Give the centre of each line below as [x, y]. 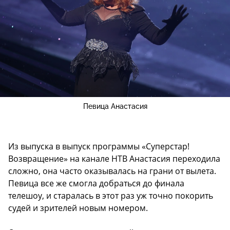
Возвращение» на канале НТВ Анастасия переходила [114, 158]
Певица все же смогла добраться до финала [96, 183]
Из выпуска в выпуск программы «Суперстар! [99, 146]
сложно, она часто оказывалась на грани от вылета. [112, 171]
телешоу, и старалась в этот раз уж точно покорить [111, 195]
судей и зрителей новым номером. [78, 208]
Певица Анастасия [115, 106]
